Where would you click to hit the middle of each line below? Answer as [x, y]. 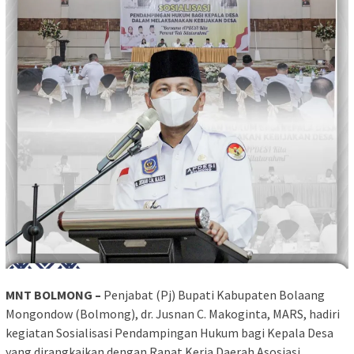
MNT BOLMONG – [53, 295]
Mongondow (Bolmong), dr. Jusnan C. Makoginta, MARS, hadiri [173, 314]
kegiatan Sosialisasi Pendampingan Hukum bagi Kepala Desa [169, 333]
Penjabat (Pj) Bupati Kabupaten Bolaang [213, 295]
